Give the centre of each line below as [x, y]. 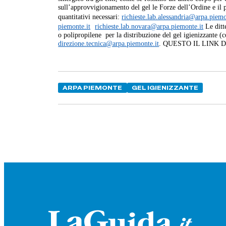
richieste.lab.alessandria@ [159, 17]
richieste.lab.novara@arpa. [133, 26]
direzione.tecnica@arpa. [93, 44]
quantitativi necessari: [90, 17]
